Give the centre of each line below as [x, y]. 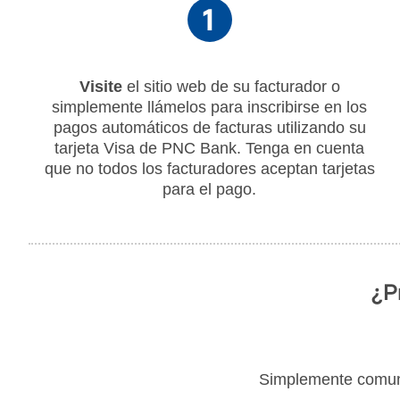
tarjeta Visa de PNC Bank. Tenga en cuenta [210, 148]
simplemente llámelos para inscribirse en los [210, 107]
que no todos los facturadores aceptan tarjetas [209, 168]
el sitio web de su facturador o [231, 86]
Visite [100, 86]
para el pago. [210, 189]
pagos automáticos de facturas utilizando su [209, 127]
